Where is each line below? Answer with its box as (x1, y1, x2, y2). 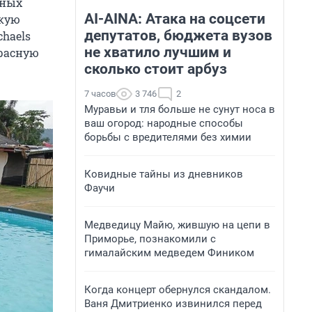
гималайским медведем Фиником (84, 247, 254, 259)
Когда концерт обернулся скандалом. (84, 283, 271, 296)
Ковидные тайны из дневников (84, 168, 243, 180)
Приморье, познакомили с (84, 233, 216, 245)
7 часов (84, 88, 116, 99)
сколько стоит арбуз (84, 61, 227, 77)
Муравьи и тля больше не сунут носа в (84, 103, 275, 116)
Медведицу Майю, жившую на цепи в (84, 219, 270, 231)
